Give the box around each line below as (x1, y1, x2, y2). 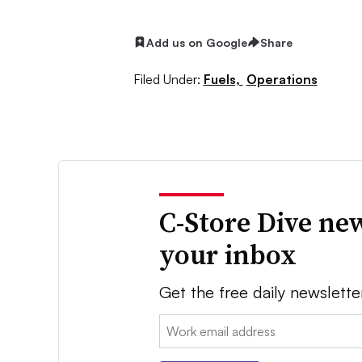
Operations (246, 70, 318, 87)
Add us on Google (145, 35, 247, 49)
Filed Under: (133, 70, 200, 87)
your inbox (159, 235, 297, 273)
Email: (159, 315, 193, 332)
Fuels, (203, 70, 243, 87)
